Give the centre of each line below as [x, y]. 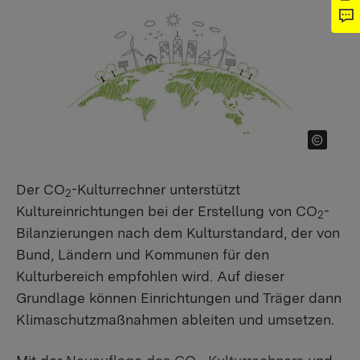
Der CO [41, 189]
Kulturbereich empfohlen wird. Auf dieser [150, 276]
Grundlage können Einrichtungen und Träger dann [179, 298]
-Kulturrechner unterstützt [156, 189]
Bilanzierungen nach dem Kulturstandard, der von [178, 233]
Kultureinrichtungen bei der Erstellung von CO [167, 211]
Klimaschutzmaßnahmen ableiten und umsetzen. [175, 319]
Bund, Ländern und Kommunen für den [143, 254]
